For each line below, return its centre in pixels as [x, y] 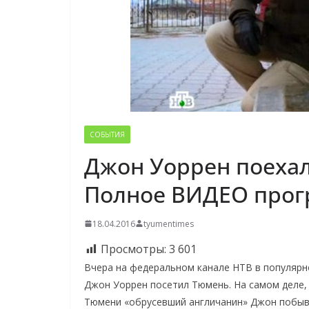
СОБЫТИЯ [107, 134]
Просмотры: [133, 249]
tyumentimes [169, 223]
